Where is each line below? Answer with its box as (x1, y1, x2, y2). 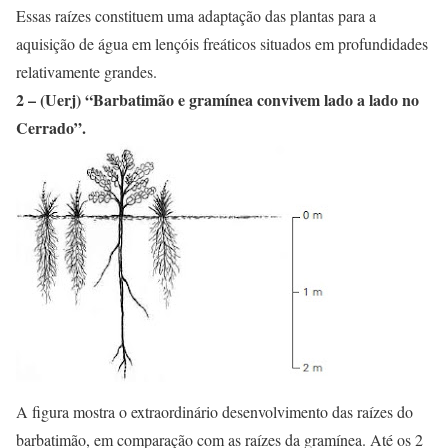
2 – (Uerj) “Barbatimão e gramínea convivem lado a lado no (16, 88, 419, 111)
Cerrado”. (16, 116, 86, 139)
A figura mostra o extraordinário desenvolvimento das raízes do (16, 401, 413, 422)
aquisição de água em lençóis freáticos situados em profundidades (16, 33, 428, 54)
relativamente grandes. (16, 61, 157, 82)
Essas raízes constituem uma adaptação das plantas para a (16, 5, 376, 26)
